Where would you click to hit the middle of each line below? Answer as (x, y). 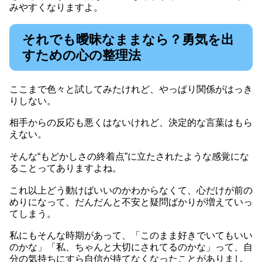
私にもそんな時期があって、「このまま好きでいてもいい (131, 236)
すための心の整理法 (82, 55)
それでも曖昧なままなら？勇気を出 (128, 39)
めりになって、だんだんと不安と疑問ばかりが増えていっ (131, 202)
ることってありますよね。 (65, 168)
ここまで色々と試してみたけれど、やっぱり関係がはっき (131, 89)
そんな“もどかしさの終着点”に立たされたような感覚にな (129, 157)
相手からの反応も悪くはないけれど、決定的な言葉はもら (131, 123)
